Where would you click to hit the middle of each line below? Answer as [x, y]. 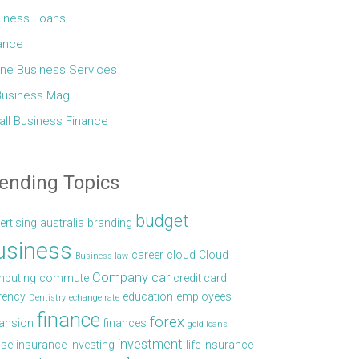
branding [110, 222]
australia [62, 222]
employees [204, 296]
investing [92, 344]
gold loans [208, 324]
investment [150, 344]
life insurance [220, 344]
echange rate [94, 297]
